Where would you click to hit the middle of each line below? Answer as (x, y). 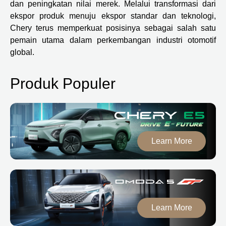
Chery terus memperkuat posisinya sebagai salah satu (113, 28)
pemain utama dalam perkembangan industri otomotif (113, 40)
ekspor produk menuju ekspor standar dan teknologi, (113, 16)
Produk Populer (63, 83)
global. (22, 52)
